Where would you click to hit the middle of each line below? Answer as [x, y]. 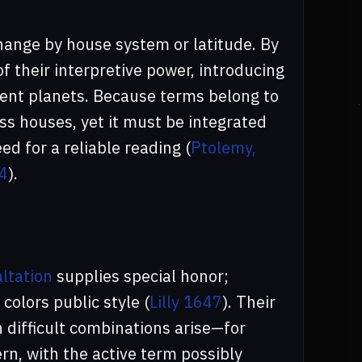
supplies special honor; [140, 276]
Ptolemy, [223, 148]
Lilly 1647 [185, 302]
